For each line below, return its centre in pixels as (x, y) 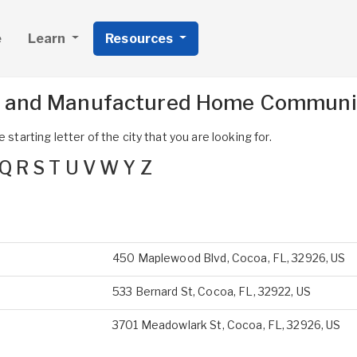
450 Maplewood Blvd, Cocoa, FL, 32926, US (229, 258)
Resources (141, 38)
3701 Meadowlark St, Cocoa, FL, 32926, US (227, 325)
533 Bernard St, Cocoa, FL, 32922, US (212, 291)
